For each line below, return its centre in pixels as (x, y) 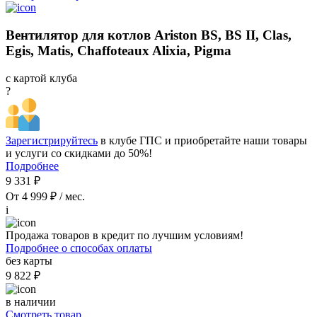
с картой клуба (41, 78)
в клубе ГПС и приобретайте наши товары (202, 140)
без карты (29, 260)
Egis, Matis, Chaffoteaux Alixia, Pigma (119, 51)
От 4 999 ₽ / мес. (45, 196)
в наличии (31, 301)
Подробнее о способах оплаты (79, 248)
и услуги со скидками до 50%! (79, 153)
